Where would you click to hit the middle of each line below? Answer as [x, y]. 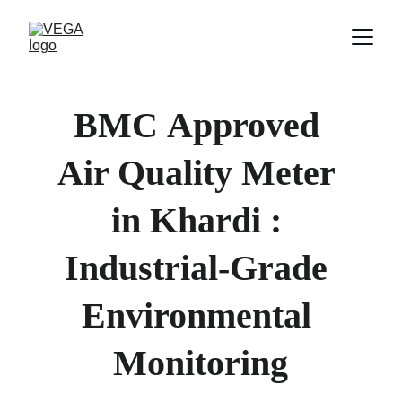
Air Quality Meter [201, 173]
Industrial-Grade [201, 268]
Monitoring [201, 363]
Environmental [201, 315]
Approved [247, 125]
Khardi [210, 220]
